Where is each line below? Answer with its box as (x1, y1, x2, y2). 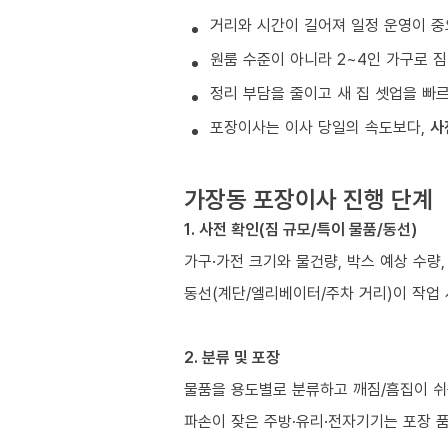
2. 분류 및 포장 (184, 345, 280, 368)
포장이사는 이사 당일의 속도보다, (210, 115, 430, 138)
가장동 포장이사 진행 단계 (184, 181, 433, 215)
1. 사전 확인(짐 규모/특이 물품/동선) (184, 217, 417, 240)
